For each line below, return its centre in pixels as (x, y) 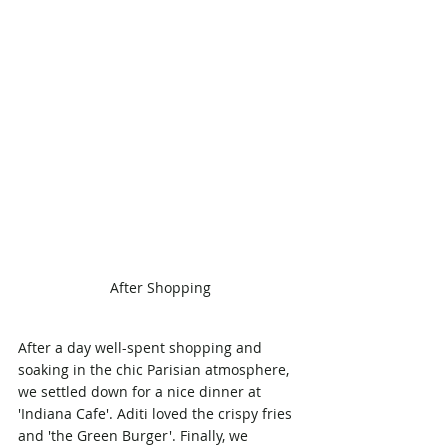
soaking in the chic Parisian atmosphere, (155, 369)
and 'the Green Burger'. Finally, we (135, 435)
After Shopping (160, 287)
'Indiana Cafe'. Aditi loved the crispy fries (157, 413)
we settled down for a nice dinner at (141, 391)
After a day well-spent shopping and (142, 347)
